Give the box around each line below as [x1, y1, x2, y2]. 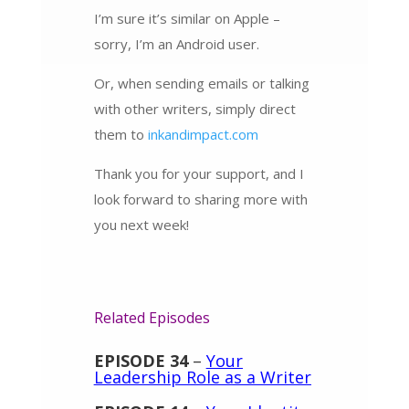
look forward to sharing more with [93, 189, 308, 208]
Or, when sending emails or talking [93, 73, 309, 92]
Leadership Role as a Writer [93, 365, 311, 388]
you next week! [93, 215, 189, 234]
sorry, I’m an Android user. [93, 34, 259, 53]
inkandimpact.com [147, 124, 258, 143]
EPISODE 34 [93, 349, 188, 372]
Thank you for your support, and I [93, 163, 304, 183]
